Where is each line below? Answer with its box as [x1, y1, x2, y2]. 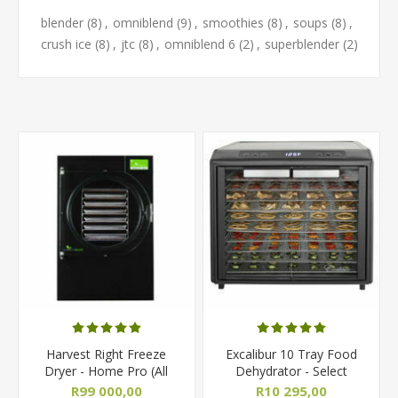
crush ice [40, 35, 92, 52]
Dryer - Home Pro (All [44, 362, 169, 379]
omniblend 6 [163, 35, 235, 52]
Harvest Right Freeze [46, 345, 167, 362]
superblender [264, 35, 339, 52]
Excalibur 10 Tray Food [226, 345, 358, 362]
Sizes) [89, 378, 123, 396]
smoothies [203, 13, 264, 31]
